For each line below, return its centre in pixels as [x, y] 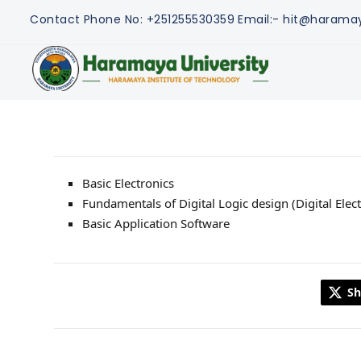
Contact [55, 19]
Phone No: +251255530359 [159, 19]
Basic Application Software [156, 223]
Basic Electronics [128, 183]
